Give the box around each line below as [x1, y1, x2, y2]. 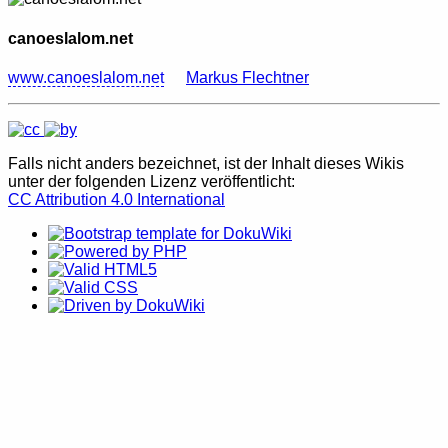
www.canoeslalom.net [8, 68, 164, 86]
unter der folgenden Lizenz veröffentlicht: [8, 172, 295, 190]
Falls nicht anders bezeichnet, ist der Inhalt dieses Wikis [8, 154, 404, 172]
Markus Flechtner [186, 68, 309, 86]
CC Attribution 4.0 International [8, 190, 225, 208]
